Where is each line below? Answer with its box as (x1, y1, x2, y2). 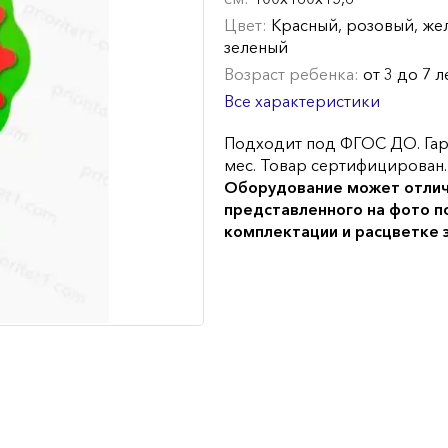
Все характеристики (224, 91, 380, 111)
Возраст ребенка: (224, 64, 363, 84)
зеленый (224, 37, 288, 57)
